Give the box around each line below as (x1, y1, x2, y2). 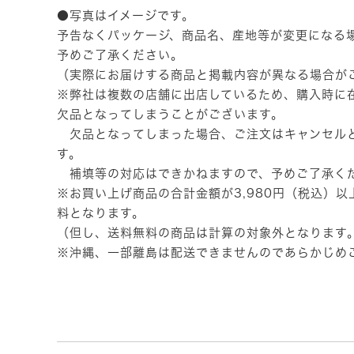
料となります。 (57, 206, 145, 219)
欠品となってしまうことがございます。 (57, 107, 284, 120)
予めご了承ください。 (57, 48, 183, 61)
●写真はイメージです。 (57, 9, 194, 21)
